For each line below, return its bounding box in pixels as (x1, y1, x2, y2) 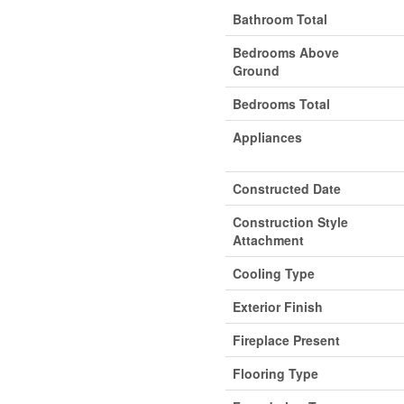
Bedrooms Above (232, 42, 339, 61)
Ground (232, 60, 280, 79)
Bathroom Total (232, 9, 327, 28)
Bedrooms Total (232, 94, 330, 113)
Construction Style (232, 212, 348, 231)
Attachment (232, 230, 304, 249)
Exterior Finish (232, 297, 323, 316)
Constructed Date (232, 179, 341, 197)
